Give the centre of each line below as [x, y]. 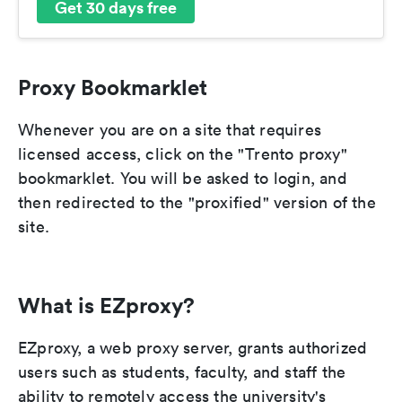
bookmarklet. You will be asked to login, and [183, 179]
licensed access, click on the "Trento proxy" [183, 154]
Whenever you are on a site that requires [170, 130]
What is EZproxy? [106, 306]
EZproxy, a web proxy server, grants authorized [193, 348]
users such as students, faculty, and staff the [182, 372]
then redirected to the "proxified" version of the [197, 203]
